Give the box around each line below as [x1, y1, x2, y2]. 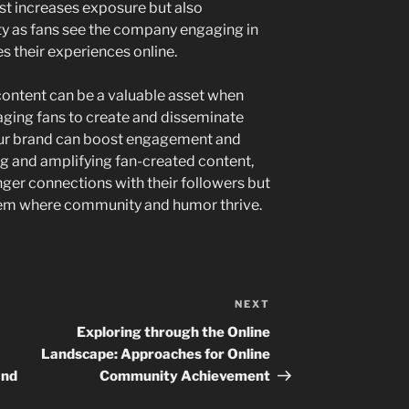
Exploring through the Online [77, 324, 271, 341]
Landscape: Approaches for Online [41, 346, 271, 363]
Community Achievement [100, 368, 271, 385]
